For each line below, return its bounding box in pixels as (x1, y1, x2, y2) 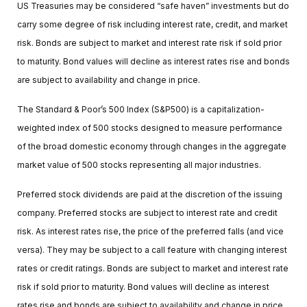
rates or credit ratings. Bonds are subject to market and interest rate (17, 262, 288, 273)
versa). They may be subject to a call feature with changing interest (17, 244, 287, 255)
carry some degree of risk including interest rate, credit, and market (17, 19, 288, 29)
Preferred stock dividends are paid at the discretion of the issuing (17, 188, 282, 199)
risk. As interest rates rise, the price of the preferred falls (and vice (17, 225, 284, 236)
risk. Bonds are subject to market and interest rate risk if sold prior (17, 37, 282, 48)
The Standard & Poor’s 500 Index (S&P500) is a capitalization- (17, 103, 265, 114)
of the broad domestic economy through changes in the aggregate (17, 140, 286, 151)
